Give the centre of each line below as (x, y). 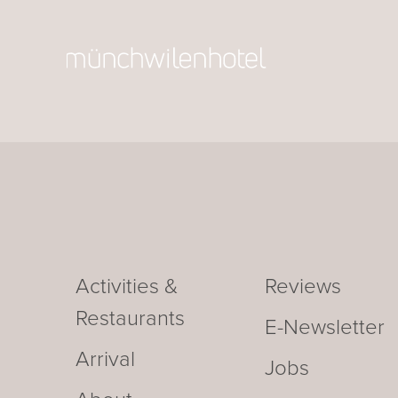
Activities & (126, 287)
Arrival (105, 359)
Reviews (303, 287)
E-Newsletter (325, 327)
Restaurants (130, 318)
